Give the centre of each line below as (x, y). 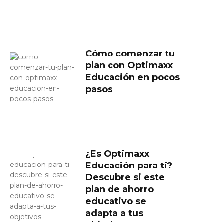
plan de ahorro (119, 189)
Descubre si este (125, 177)
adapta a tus (114, 213)
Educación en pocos (133, 77)
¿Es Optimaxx (117, 153)
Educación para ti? (129, 165)
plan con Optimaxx (129, 65)
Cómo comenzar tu (130, 53)
